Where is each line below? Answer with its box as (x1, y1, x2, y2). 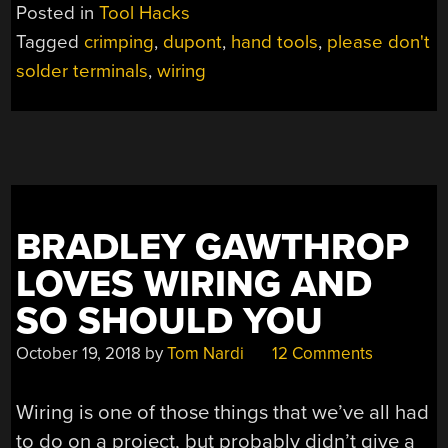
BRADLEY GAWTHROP (16, 225, 410, 271)
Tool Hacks (99, 2, 191, 25)
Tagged (16, 31, 85, 54)
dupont (163, 31, 223, 54)
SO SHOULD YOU (16, 299, 324, 345)
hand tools (231, 31, 319, 54)
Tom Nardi (167, 343, 245, 365)
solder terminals (16, 60, 149, 83)
